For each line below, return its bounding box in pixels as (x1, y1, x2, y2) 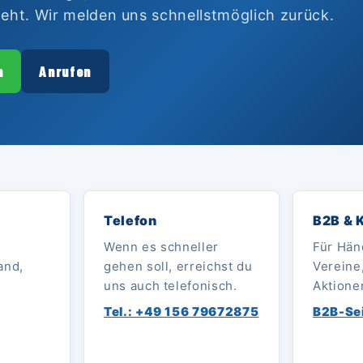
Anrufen (39, 62, 92, 80)
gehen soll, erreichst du (103, 258, 253, 274)
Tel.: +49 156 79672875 (103, 303, 259, 319)
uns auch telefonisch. (103, 277, 237, 293)
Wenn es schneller (103, 238, 220, 254)
